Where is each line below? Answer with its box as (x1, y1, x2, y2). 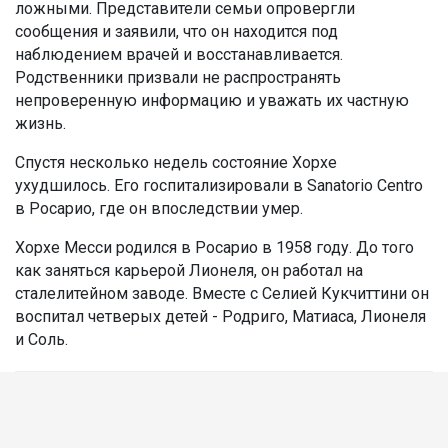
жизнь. (15, 113, 66, 133)
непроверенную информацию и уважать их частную (15, 90, 409, 110)
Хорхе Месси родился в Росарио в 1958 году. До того (15, 237, 414, 257)
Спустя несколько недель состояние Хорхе (15, 152, 337, 172)
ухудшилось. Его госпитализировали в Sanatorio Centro (15, 175, 423, 195)
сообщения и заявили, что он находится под (15, 21, 338, 41)
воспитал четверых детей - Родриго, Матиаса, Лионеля (15, 306, 426, 326)
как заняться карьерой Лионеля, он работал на (15, 260, 363, 280)
